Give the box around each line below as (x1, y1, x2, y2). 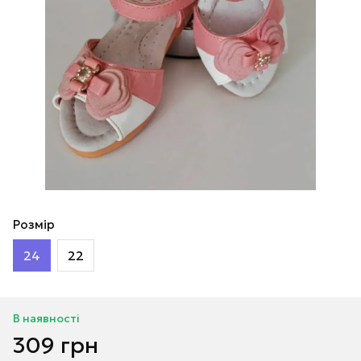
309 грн (13, 331, 98, 359)
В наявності (13, 311, 80, 326)
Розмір (13, 217, 55, 232)
